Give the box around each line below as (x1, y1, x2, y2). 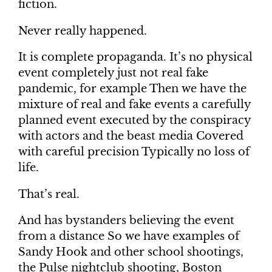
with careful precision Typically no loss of (18, 145, 250, 159)
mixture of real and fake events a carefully (18, 98, 251, 112)
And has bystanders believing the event (18, 214, 234, 228)
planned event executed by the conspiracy (18, 114, 251, 127)
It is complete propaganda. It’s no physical (18, 50, 253, 64)
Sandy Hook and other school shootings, (18, 245, 243, 259)
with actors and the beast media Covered (18, 129, 243, 143)
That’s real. (18, 187, 80, 201)
